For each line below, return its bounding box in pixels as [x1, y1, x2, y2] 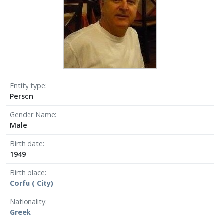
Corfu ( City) [10, 178, 53, 188]
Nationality [10, 196, 45, 206]
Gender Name [10, 110, 55, 119]
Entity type [10, 81, 45, 90]
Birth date [10, 138, 43, 148]
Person [10, 91, 33, 101]
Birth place [10, 167, 45, 177]
